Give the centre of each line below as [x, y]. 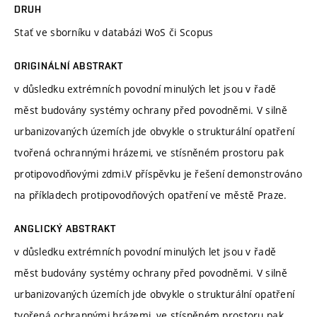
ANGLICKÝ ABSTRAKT [65, 228]
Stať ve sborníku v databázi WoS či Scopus [114, 32]
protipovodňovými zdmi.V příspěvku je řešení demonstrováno [158, 173]
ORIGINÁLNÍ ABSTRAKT [69, 65]
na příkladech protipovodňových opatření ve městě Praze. [151, 195]
